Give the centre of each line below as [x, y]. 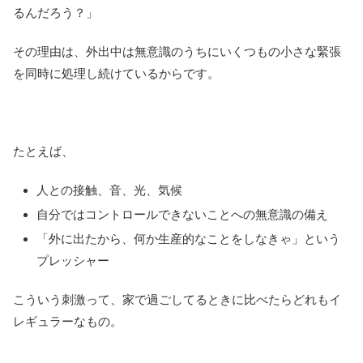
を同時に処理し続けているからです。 [116, 74]
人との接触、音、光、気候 [109, 190]
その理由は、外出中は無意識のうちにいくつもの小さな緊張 [177, 52]
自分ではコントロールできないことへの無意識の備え [182, 215]
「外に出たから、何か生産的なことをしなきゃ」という [188, 239]
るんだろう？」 [56, 13]
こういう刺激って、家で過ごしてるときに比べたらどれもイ [177, 300]
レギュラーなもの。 [68, 322]
